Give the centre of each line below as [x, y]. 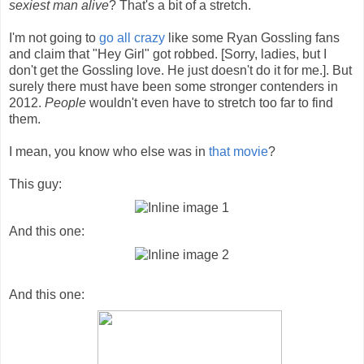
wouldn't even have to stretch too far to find [210, 102]
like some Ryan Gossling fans [252, 37]
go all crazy [132, 37]
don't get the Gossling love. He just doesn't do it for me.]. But [180, 70]
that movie [238, 151]
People [65, 102]
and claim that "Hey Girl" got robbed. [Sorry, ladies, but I [168, 54]
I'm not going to [54, 37]
